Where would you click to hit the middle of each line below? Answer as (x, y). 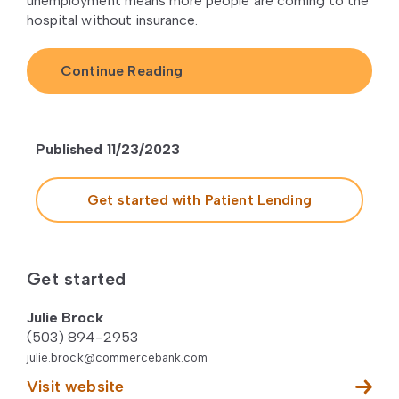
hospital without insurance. (113, 20)
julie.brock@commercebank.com (118, 358)
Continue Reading (122, 71)
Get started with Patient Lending (199, 200)
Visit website (76, 387)
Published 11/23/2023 (108, 150)
